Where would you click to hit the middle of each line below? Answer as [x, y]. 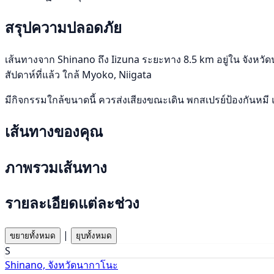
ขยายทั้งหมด [33, 236]
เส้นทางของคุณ [54, 131]
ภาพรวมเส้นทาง [56, 167]
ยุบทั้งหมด [94, 236]
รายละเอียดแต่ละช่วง [72, 203]
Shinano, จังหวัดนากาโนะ [61, 265]
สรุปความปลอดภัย [63, 27]
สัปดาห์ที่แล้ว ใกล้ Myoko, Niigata [78, 74]
